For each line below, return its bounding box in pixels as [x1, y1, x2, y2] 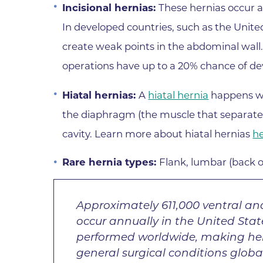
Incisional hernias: [62, 1, 159, 14]
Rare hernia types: [62, 156, 160, 168]
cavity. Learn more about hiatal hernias [62, 127, 253, 140]
